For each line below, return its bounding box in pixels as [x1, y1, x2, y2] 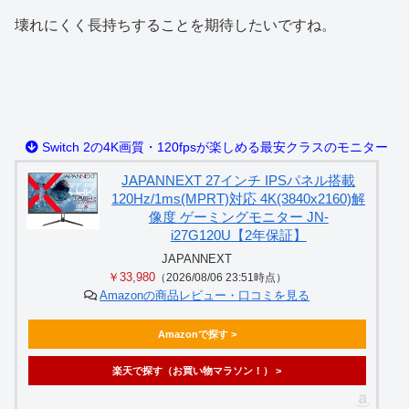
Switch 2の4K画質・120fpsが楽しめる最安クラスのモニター [38, 139, 388, 154]
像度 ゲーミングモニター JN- [148, 208, 329, 225]
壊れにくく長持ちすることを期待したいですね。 [15, 16, 336, 33]
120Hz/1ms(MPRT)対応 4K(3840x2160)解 [111, 190, 366, 206]
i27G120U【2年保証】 [170, 226, 307, 243]
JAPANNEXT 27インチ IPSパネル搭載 [121, 172, 356, 188]
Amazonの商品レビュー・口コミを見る [100, 288, 310, 302]
